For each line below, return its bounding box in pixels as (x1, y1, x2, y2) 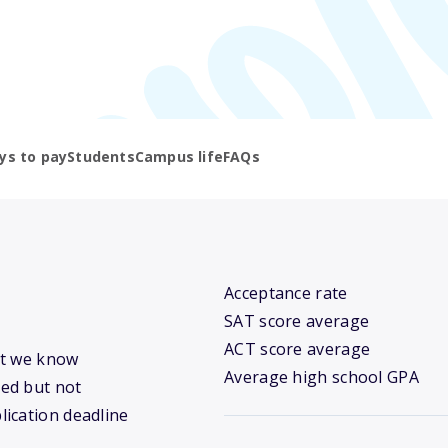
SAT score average (224, 310, 370, 333)
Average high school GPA (224, 366, 419, 389)
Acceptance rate (224, 282, 348, 305)
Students (67, 147, 135, 167)
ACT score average (224, 338, 371, 361)
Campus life (134, 147, 224, 167)
